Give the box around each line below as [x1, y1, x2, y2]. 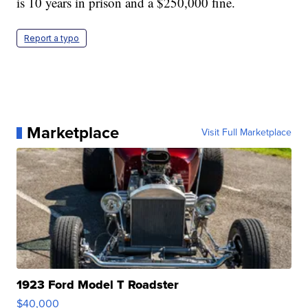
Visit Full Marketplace [201, 125, 291, 140]
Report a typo [24, 33, 80, 44]
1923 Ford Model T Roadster [16, 276, 179, 294]
